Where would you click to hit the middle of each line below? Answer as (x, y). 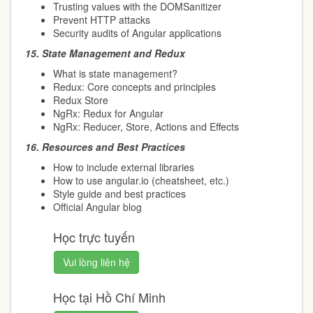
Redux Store (82, 100)
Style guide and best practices (119, 194)
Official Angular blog (97, 207)
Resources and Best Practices (115, 147)
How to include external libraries (124, 167)
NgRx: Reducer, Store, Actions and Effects (146, 126)
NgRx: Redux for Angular (108, 113)
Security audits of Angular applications (137, 33)
